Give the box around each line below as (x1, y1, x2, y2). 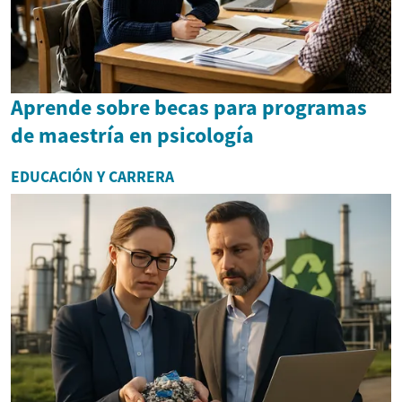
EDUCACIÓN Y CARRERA (11, 167, 174, 188)
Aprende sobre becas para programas (11, 93, 367, 122)
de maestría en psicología (11, 121, 254, 150)
